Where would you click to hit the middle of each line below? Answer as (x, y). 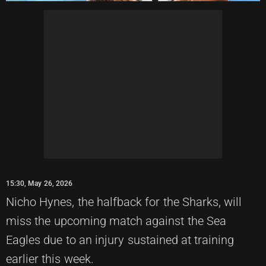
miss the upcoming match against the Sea (116, 221)
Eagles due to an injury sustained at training (120, 240)
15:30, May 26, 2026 (39, 183)
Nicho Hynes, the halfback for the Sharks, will (124, 202)
